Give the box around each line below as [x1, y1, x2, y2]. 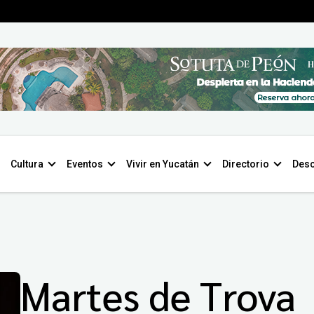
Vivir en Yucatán [126, 158, 199, 170]
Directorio [222, 158, 269, 170]
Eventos [67, 158, 103, 170]
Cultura [11, 158, 43, 170]
